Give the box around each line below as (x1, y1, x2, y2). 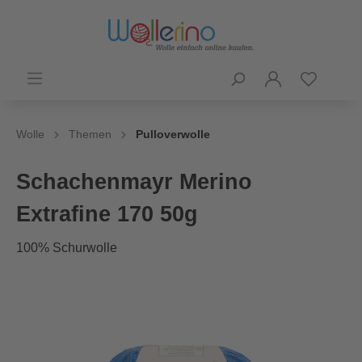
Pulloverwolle (136, 127, 210, 141)
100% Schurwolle (16, 240, 117, 255)
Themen (69, 127, 112, 141)
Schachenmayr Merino (16, 169, 252, 194)
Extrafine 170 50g (16, 201, 198, 226)
